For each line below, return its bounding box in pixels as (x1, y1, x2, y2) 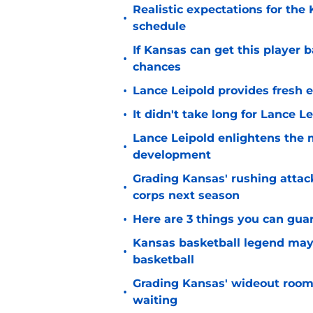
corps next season (133, 189, 240, 203)
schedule (133, 20, 186, 34)
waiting (133, 293, 177, 307)
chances (133, 60, 181, 74)
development (133, 148, 211, 162)
